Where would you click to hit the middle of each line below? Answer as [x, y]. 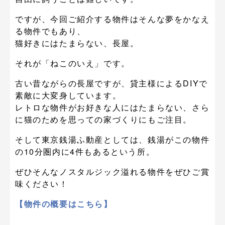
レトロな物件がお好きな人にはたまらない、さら [113, 107]
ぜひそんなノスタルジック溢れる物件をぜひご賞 [113, 172]
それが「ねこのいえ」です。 [73, 63]
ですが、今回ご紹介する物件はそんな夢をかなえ [113, 19]
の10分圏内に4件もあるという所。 [85, 151]
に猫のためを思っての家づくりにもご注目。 [103, 119]
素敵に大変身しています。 [68, 95]
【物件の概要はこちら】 [64, 204]
